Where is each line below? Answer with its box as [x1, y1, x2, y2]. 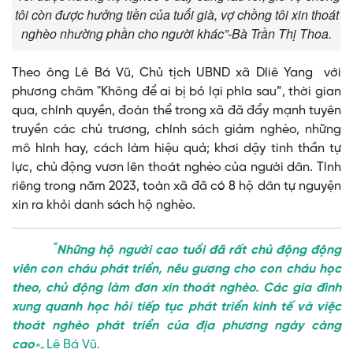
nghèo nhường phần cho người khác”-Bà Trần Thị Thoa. [21, 24, 332, 43]
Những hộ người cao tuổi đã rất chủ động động [57, 243, 342, 258]
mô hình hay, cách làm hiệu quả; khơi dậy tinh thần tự [12, 142, 341, 156]
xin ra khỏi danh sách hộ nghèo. [12, 199, 195, 213]
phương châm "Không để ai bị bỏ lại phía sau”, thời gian [12, 85, 341, 99]
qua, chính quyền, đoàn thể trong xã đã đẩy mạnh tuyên [12, 104, 341, 118]
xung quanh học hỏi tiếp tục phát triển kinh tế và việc [12, 300, 341, 314]
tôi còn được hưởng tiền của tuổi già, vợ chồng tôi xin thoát [14, 6, 339, 24]
